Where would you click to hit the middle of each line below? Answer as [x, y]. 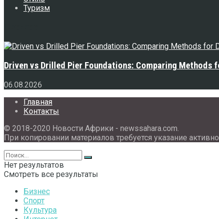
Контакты [41, 111]
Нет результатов [34, 165]
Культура [40, 210]
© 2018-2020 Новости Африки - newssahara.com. [91, 128]
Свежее [21, 27]
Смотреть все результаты [51, 174]
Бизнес [37, 191]
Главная [38, 102]
